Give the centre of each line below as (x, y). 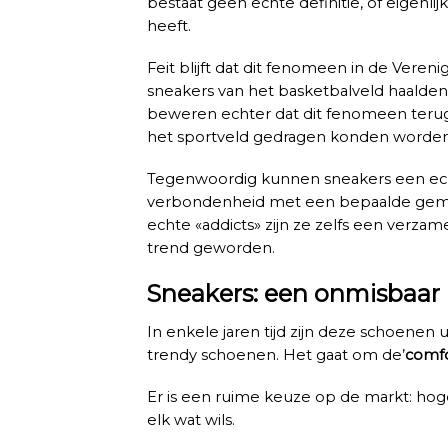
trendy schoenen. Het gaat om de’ (276, 354)
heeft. (169, 25)
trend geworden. (211, 247)
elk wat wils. (193, 419)
